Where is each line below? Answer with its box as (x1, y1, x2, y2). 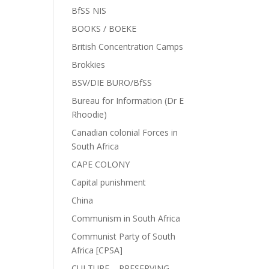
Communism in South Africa (71, 213, 181, 224)
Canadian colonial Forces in (71, 127, 178, 138)
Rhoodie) (71, 109, 107, 120)
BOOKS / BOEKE (71, 23, 137, 34)
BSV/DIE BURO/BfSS (71, 77, 153, 88)
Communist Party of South (71, 231, 176, 242)
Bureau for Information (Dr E (71, 95, 184, 106)
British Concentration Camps (71, 41, 184, 52)
